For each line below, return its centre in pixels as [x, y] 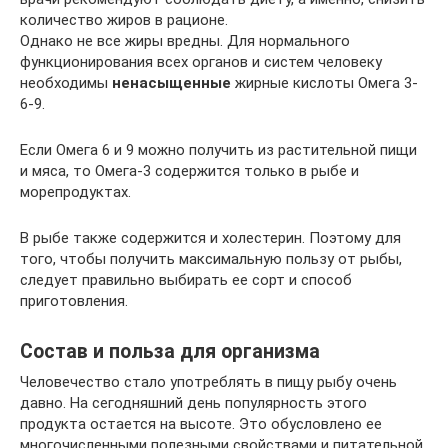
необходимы [66, 83]
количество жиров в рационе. [124, 20]
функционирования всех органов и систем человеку [201, 62]
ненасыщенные [171, 83]
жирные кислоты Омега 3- [324, 83]
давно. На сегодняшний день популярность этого [193, 403]
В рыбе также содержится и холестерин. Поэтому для [210, 238]
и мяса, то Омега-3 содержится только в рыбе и [189, 171]
